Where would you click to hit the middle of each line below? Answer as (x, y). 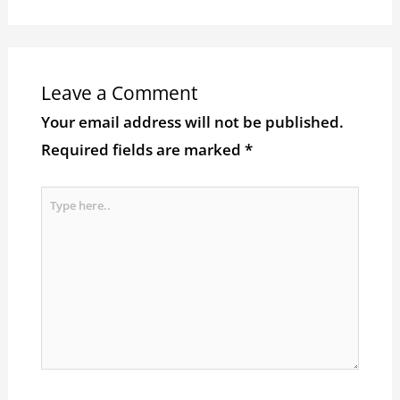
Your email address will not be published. (192, 122)
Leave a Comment (119, 93)
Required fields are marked (142, 150)
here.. (62, 228)
